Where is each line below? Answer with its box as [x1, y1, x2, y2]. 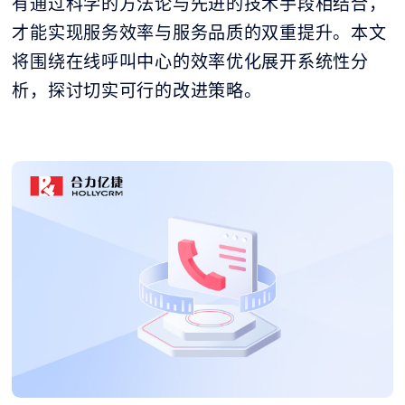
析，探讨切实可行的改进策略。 [12, 78, 262, 102]
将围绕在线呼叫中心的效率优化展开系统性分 [12, 49, 369, 73]
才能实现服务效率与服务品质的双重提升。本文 [12, 20, 387, 44]
